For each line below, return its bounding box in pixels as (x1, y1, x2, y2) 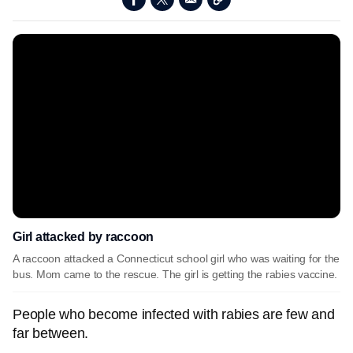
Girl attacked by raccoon (13, 230, 154, 243)
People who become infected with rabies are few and (13, 307, 335, 322)
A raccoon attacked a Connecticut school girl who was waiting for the (13, 252, 340, 265)
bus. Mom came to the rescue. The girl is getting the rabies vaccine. (13, 268, 337, 281)
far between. (13, 325, 92, 341)
